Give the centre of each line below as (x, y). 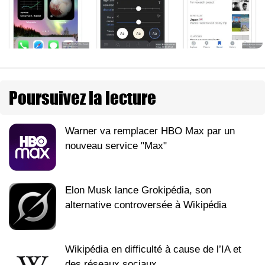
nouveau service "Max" (116, 146)
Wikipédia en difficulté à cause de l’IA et (153, 249)
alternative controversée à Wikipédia (146, 205)
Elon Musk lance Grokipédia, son (138, 190)
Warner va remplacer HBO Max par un (150, 131)
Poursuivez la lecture (83, 97)
